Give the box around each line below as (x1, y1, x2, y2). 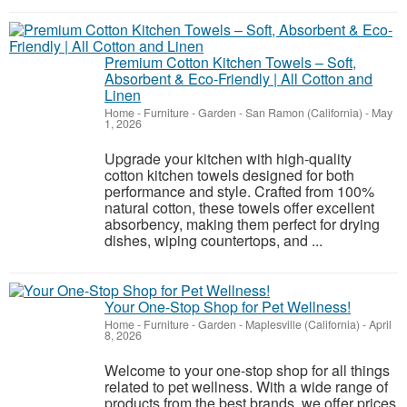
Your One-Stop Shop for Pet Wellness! (104, 296, 351, 318)
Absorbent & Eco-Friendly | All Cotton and (104, 68, 372, 90)
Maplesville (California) (245, 316, 360, 333)
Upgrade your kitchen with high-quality (104, 148, 352, 170)
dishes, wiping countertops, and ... (104, 230, 323, 252)
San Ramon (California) (245, 104, 362, 122)
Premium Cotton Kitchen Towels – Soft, (104, 52, 356, 74)
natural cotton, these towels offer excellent (104, 197, 374, 219)
